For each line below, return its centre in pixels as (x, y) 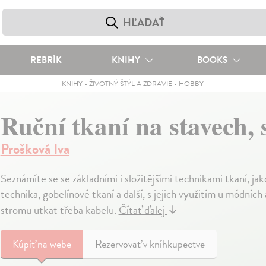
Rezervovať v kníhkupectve (150, 244)
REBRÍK (46, 60)
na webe (54, 244)
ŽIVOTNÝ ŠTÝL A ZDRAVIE (131, 84)
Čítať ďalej (143, 210)
